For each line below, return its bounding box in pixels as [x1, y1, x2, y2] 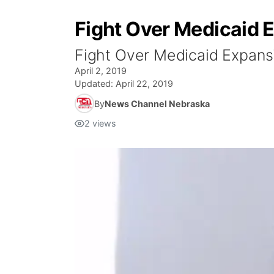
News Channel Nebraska [105, 98, 210, 109]
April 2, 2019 [75, 65, 127, 76]
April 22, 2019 [116, 78, 173, 89]
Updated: [75, 78, 116, 89]
